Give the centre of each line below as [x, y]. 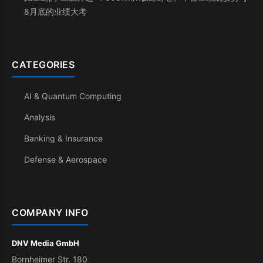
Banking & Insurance [63, 139]
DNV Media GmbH [45, 243]
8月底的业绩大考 [55, 12]
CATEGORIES [43, 65]
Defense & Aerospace [65, 160]
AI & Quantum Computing [73, 96]
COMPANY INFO [50, 213]
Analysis [40, 117]
